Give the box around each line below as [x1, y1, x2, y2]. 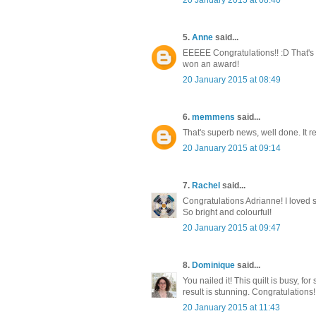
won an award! [183, 59, 239, 69]
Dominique [192, 260, 235, 270]
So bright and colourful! [183, 207, 272, 217]
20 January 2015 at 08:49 [183, 74, 281, 85]
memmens [192, 111, 235, 122]
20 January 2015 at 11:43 [183, 302, 280, 312]
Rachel [192, 180, 220, 190]
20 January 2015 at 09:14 [183, 142, 281, 153]
